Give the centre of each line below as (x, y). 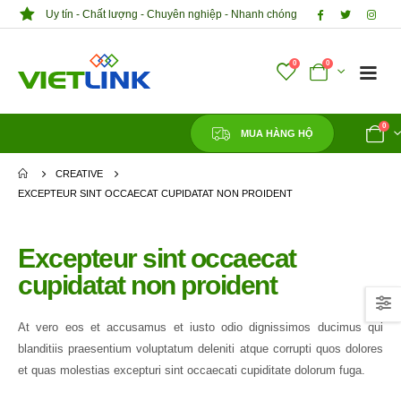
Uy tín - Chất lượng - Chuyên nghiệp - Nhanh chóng (171, 14)
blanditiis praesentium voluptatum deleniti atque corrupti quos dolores (200, 349)
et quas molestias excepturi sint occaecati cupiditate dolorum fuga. (192, 371)
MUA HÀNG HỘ (277, 133)
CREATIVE (79, 174)
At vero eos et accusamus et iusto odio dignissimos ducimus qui (200, 328)
